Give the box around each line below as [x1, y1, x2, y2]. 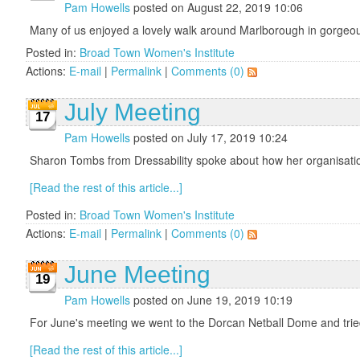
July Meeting [64, 98, 201, 125]
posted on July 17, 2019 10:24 [130, 129, 288, 145]
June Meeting [64, 260, 211, 288]
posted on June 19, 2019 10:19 [130, 291, 292, 308]
